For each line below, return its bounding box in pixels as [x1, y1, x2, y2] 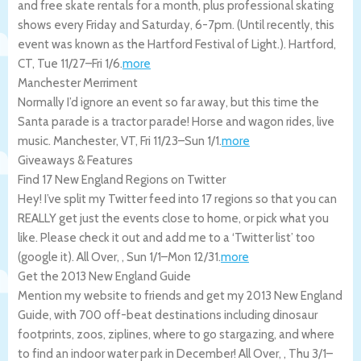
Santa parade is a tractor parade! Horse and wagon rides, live [18, 114, 334, 129]
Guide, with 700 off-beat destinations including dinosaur [18, 307, 317, 322]
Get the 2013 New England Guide [18, 268, 191, 284]
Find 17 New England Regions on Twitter [18, 172, 226, 187]
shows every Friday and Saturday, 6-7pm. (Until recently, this [18, 17, 334, 32]
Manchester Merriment [18, 75, 138, 90]
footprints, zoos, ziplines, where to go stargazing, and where [18, 326, 334, 342]
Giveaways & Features [18, 152, 133, 168]
